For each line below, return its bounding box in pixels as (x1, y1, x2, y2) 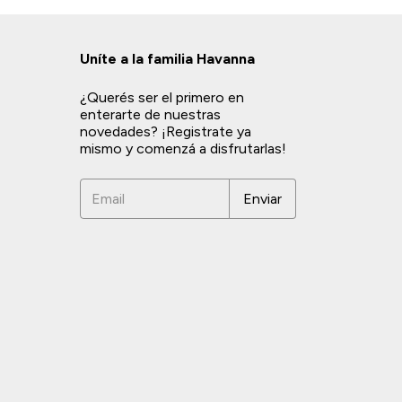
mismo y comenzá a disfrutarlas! (80, 140, 286, 157)
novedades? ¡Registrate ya (80, 123, 251, 140)
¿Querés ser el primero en (80, 89, 244, 106)
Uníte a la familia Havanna (80, 50, 255, 67)
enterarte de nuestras (80, 106, 221, 123)
